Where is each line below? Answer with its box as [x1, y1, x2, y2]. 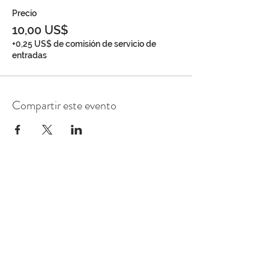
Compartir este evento [12, 97, 116, 115]
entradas [12, 50, 47, 61]
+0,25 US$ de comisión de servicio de [12, 39, 156, 49]
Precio [12, 8, 37, 19]
